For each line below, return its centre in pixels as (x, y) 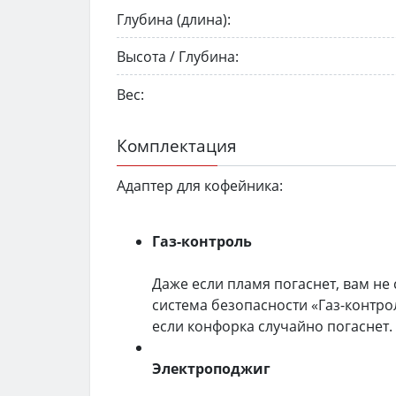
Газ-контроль (202, 241)
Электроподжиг (211, 368)
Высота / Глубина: (178, 57)
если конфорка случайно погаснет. (272, 326)
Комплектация (177, 146)
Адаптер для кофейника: (200, 185)
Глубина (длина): (174, 19)
